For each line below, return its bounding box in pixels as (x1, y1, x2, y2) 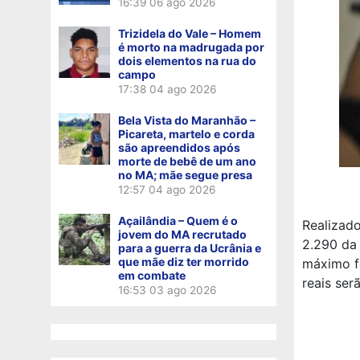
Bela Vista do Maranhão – (118, 112, 256, 127)
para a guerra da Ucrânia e (118, 240, 261, 255)
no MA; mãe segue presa (118, 167, 252, 182)
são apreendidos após (118, 140, 240, 154)
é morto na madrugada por (118, 39, 264, 54)
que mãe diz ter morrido (118, 254, 249, 268)
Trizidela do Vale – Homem (118, 26, 261, 40)
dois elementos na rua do (118, 53, 256, 67)
